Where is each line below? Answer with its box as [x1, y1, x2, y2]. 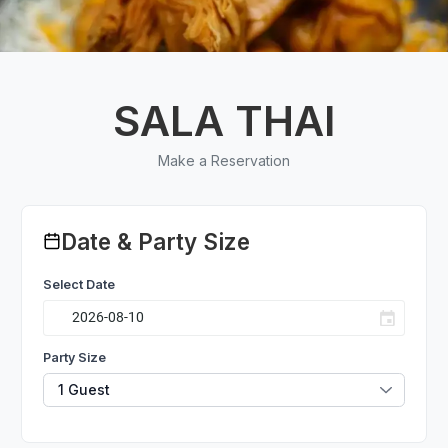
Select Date [43, 276, 115, 292]
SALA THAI [112, 95, 336, 146]
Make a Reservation [158, 151, 290, 169]
